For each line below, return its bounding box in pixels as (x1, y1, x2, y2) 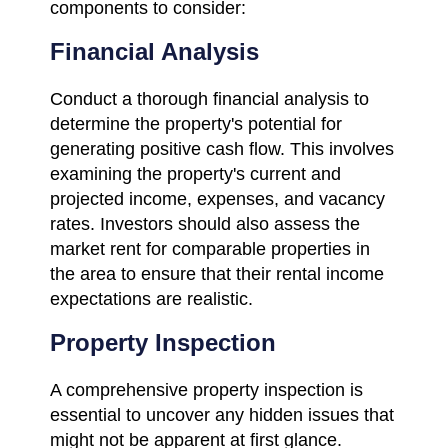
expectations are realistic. (50, 288, 253, 309)
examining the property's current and (50, 163, 341, 184)
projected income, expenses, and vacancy (50, 188, 385, 209)
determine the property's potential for (50, 113, 342, 134)
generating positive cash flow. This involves (50, 138, 394, 159)
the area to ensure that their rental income (50, 263, 384, 284)
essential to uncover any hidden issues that (50, 404, 394, 425)
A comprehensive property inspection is (50, 379, 363, 400)
